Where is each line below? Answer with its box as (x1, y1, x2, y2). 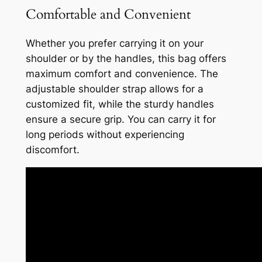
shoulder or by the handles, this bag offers (25, 53, 226, 65)
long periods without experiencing (25, 129, 184, 141)
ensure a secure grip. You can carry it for (25, 113, 216, 126)
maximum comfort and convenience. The (25, 68, 218, 80)
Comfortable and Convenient (25, 5, 191, 23)
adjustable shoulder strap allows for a (25, 83, 204, 95)
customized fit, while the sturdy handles (25, 98, 214, 111)
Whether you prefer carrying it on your (25, 37, 204, 50)
